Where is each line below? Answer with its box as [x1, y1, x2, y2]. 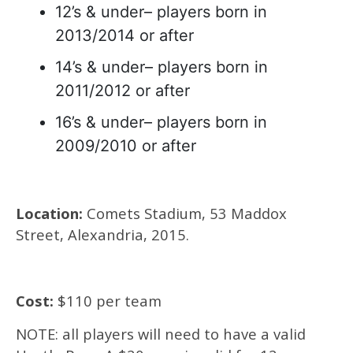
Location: [16, 203, 87, 223]
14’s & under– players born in [55, 58, 268, 76]
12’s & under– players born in [55, 2, 267, 21]
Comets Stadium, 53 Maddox [87, 203, 287, 223]
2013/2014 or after [55, 26, 194, 45]
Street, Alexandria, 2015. [16, 225, 189, 244]
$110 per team [54, 291, 162, 310]
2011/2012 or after [55, 81, 190, 100]
